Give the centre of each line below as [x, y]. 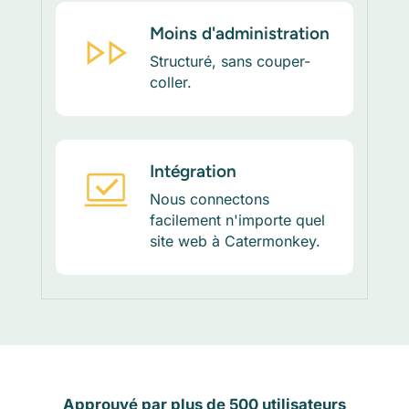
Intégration [193, 171]
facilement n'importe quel [237, 220]
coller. [170, 82]
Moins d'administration [239, 33]
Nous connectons [209, 199]
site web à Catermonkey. [235, 241]
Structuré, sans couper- [230, 61]
